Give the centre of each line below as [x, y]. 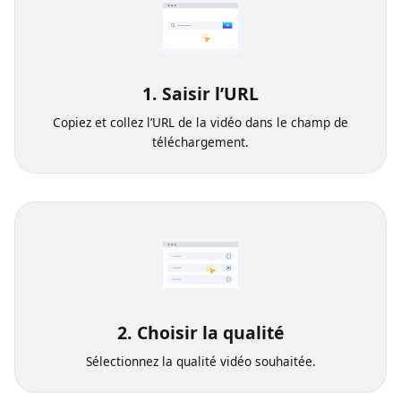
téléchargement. [207, 183]
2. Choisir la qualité [207, 380]
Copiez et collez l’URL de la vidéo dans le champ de [207, 163]
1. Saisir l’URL [206, 134]
